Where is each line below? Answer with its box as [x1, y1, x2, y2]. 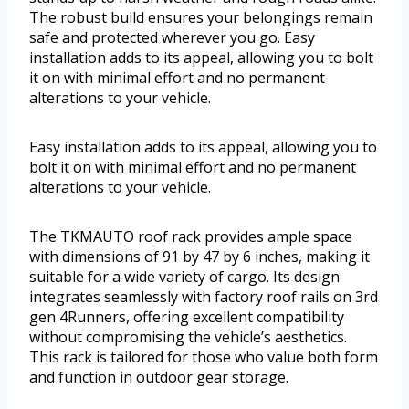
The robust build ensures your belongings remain [29, 7, 372, 28]
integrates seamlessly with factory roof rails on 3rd [29, 287, 378, 308]
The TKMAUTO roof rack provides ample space [29, 226, 352, 247]
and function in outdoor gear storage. [29, 367, 288, 388]
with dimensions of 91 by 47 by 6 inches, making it [29, 246, 370, 267]
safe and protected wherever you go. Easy [29, 27, 315, 48]
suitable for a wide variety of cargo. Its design [29, 267, 340, 288]
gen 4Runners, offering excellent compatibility [29, 307, 344, 328]
